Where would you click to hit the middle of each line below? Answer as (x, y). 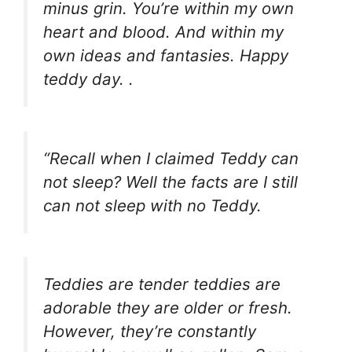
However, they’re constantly (150, 332)
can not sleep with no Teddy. (152, 205)
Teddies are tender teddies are (162, 284)
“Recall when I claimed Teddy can (171, 158)
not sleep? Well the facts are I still (170, 181)
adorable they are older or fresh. (168, 308)
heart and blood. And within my (163, 32)
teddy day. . (88, 79)
